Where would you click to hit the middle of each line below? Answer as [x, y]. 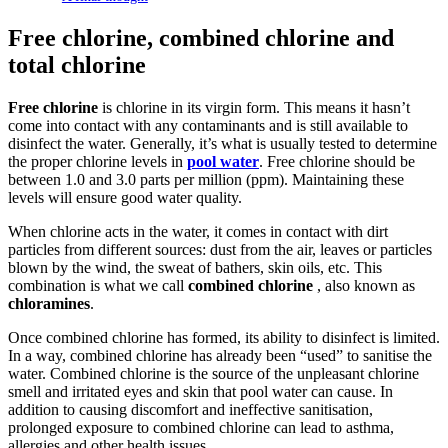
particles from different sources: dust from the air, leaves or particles [220, 249]
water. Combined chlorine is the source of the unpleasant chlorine [213, 373]
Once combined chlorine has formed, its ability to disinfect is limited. [224, 337]
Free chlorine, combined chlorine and [201, 38]
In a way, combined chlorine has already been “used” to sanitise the [220, 355]
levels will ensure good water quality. [125, 197]
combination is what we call [98, 285]
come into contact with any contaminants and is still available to [208, 125]
